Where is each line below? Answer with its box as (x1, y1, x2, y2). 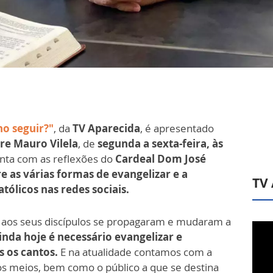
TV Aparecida (73, 121, 140, 136)
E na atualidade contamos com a (60, 245, 212, 260)
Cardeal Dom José (115, 152, 206, 166)
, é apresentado (140, 121, 214, 136)
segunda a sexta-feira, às (97, 136, 223, 151)
